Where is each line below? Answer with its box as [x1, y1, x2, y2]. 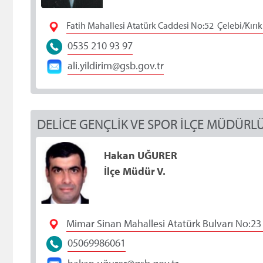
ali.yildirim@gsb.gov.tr [67, 59, 164, 73]
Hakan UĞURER [103, 149, 194, 163]
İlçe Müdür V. [103, 164, 166, 178]
